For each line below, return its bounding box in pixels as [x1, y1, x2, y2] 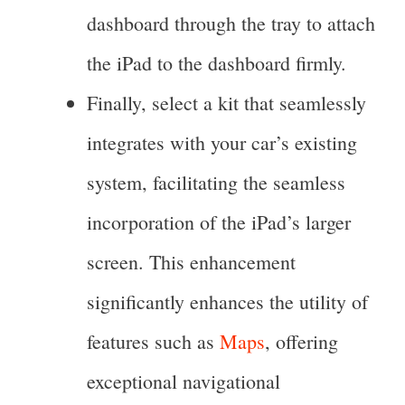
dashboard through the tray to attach [87, 10, 375, 37]
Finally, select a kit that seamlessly [87, 89, 366, 117]
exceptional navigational [87, 368, 280, 395]
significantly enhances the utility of [87, 288, 368, 316]
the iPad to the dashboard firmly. [87, 50, 353, 77]
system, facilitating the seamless [87, 169, 345, 196]
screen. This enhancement [87, 249, 296, 276]
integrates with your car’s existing [87, 129, 357, 156]
